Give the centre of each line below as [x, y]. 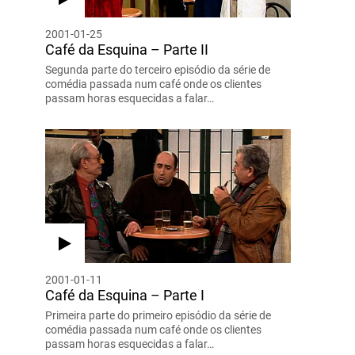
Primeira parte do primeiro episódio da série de [158, 315]
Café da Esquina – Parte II [126, 49]
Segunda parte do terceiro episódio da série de [157, 69]
